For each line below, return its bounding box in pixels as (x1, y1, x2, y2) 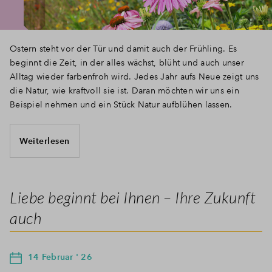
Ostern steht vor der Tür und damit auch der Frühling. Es (10, 43, 237, 54)
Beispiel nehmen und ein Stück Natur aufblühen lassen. (10, 99, 233, 110)
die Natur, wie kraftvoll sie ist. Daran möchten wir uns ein (10, 85, 239, 96)
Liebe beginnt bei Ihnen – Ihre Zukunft (10, 188, 256, 207)
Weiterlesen (19, 135, 70, 146)
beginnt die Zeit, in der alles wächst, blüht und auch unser (10, 57, 244, 68)
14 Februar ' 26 (28, 251, 92, 262)
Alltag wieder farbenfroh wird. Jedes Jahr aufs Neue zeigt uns (10, 71, 259, 82)
